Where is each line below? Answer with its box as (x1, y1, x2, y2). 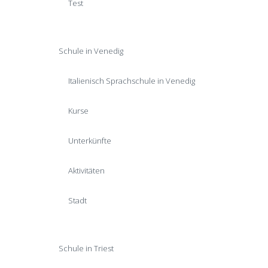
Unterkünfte (68, 135, 111, 146)
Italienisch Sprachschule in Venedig (68, 75, 195, 86)
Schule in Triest (59, 243, 114, 254)
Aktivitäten (68, 165, 105, 176)
